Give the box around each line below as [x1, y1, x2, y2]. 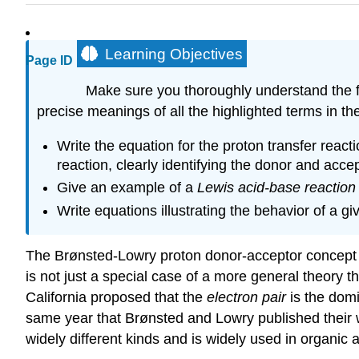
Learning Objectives [105, 46, 243, 63]
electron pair [207, 288, 286, 305]
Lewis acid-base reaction [196, 179, 356, 196]
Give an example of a [56, 179, 197, 196]
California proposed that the [26, 288, 207, 305]
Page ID [26, 54, 73, 68]
